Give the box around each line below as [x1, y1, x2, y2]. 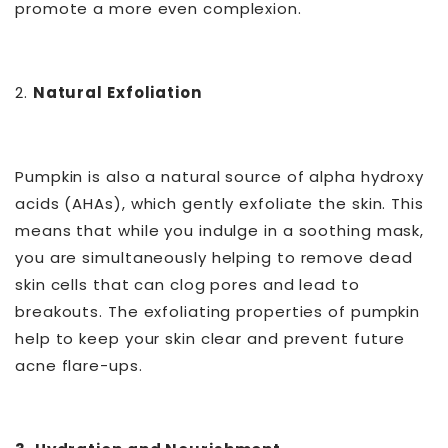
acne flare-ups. [15, 355, 143, 377]
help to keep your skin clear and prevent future [15, 328, 406, 350]
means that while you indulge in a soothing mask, [15, 220, 425, 242]
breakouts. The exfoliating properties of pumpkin [15, 301, 421, 323]
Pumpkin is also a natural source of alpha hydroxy [15, 166, 425, 188]
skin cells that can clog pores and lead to [15, 274, 360, 296]
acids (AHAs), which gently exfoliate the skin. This [15, 193, 424, 215]
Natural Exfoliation [32, 82, 202, 104]
